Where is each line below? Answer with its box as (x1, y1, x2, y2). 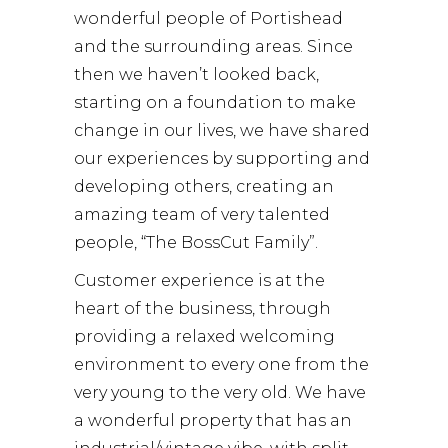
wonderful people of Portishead (74, 8, 343, 28)
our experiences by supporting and (74, 148, 370, 168)
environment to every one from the (74, 354, 369, 374)
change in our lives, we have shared (74, 120, 370, 140)
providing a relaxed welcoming (74, 326, 335, 346)
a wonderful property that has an (74, 410, 352, 430)
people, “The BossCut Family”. (74, 232, 318, 252)
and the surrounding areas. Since (74, 36, 353, 56)
